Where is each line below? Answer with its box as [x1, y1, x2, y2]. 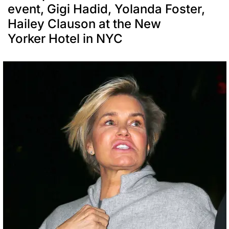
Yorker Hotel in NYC [8, 31, 123, 46]
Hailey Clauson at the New [8, 16, 161, 31]
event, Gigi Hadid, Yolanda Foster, [8, 1, 205, 16]
